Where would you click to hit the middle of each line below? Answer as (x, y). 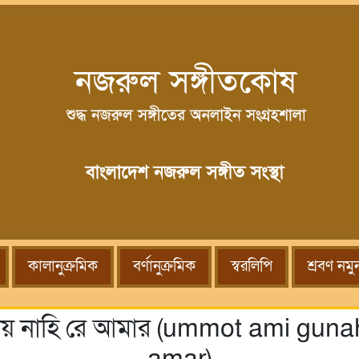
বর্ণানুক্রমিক (164, 266)
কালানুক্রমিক (63, 266)
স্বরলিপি (251, 266)
